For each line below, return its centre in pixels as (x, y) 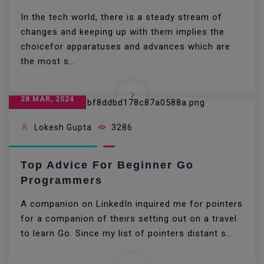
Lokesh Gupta (62, 128)
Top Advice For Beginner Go (107, 165)
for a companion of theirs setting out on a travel (129, 219)
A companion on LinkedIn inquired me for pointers (132, 204)
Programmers (62, 181)
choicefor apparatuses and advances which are (126, 46)
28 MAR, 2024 (47, 99)
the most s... (48, 61)
